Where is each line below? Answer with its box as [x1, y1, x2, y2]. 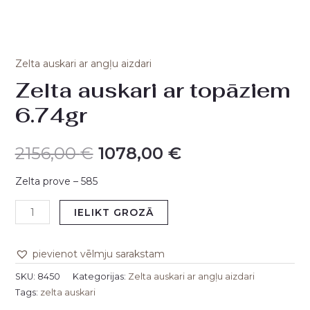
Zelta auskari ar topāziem [15, 77, 291, 104]
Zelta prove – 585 [15, 175, 98, 188]
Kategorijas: [72, 271, 128, 282]
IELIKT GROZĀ [74, 206, 154, 219]
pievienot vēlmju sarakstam [32, 248, 165, 261]
